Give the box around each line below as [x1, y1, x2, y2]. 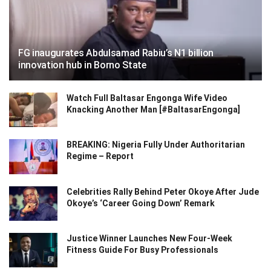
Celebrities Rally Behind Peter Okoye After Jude [67, 186, 259, 197]
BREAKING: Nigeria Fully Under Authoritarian [67, 140, 245, 150]
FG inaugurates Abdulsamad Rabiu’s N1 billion [18, 47, 214, 59]
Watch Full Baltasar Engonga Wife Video [67, 93, 227, 103]
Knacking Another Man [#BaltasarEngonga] [67, 105, 240, 115]
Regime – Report [67, 151, 134, 162]
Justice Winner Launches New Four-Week [67, 233, 232, 243]
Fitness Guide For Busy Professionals [67, 244, 218, 255]
